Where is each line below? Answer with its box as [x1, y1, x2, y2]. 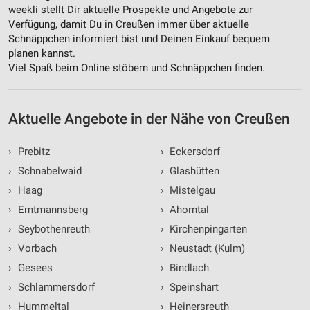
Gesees [15, 262, 53, 275]
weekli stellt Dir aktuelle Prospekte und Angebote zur [8, 3, 253, 17]
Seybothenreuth [15, 223, 90, 236]
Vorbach [15, 242, 57, 255]
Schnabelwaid [15, 165, 82, 178]
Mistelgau [167, 184, 215, 197]
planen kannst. [8, 47, 75, 60]
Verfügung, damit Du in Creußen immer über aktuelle [8, 18, 249, 31]
